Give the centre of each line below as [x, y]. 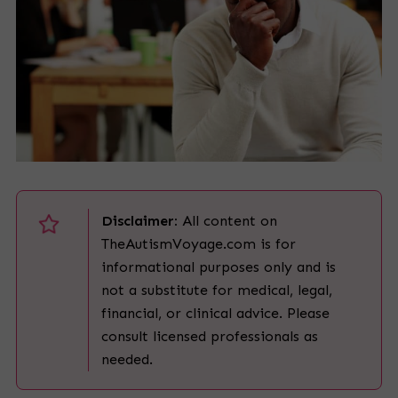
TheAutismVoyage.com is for [198, 244]
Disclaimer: [139, 221]
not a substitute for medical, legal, [216, 291]
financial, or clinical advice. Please [215, 314]
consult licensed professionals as [209, 337]
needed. [127, 360]
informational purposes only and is [218, 267]
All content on [227, 221]
